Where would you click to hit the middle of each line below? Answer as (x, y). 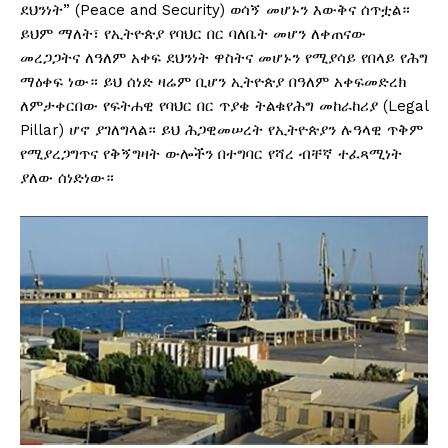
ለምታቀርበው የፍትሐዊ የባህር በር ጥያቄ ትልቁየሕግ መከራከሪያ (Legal (224, 106)
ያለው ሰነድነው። (67, 178)
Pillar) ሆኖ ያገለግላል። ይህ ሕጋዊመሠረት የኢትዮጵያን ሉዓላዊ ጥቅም (221, 130)
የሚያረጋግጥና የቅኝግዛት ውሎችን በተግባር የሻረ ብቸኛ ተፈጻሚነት (211, 154)
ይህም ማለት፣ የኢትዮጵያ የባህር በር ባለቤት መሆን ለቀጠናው (193, 34)
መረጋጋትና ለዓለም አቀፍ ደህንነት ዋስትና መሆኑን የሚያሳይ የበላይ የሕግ (224, 58)
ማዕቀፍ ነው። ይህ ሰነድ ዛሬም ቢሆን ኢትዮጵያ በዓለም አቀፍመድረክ (213, 82)
